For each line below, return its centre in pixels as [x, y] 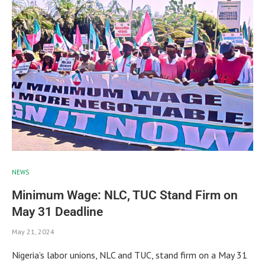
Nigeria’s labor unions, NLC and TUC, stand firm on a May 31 [130, 255]
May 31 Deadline [57, 211]
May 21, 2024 [33, 231]
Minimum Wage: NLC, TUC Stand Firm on [125, 195]
